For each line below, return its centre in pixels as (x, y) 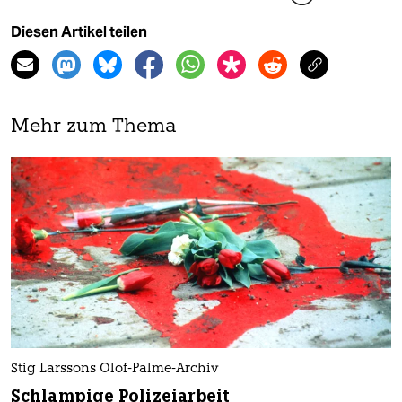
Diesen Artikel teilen (79, 32)
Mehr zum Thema (94, 127)
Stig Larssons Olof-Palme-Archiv (114, 369)
